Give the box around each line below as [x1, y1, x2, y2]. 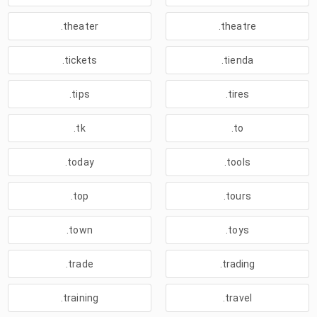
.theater [61, 21, 98, 32]
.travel [223, 292, 252, 304]
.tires [225, 88, 250, 100]
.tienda [221, 54, 253, 66]
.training [61, 292, 98, 304]
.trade [66, 258, 93, 270]
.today [65, 156, 94, 168]
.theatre [219, 21, 256, 32]
